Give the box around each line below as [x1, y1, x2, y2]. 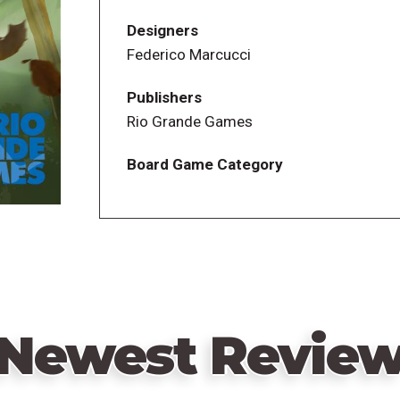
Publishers [126, 88, 202, 107]
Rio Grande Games [126, 112, 253, 131]
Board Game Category [126, 155, 283, 174]
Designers [126, 21, 198, 39]
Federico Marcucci [126, 45, 251, 63]
